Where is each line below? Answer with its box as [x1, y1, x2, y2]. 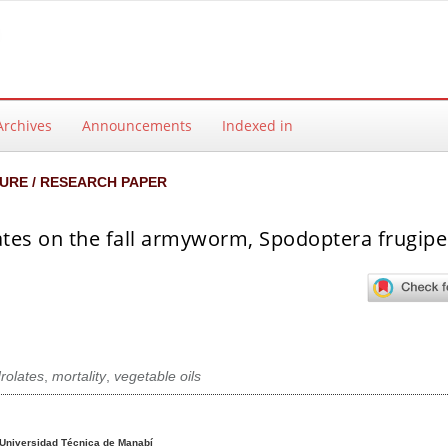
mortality [51, 368, 106, 385]
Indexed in [222, 116, 293, 135]
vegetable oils [113, 368, 201, 385]
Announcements [82, 116, 192, 135]
